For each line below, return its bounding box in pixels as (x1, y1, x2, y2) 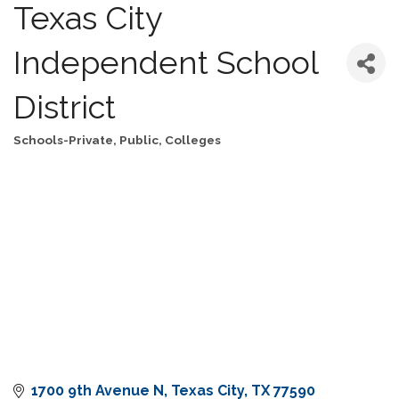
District (13, 88, 116, 126)
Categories (12, 144, 75, 159)
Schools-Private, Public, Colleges (13, 133, 221, 148)
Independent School (13, 44, 318, 82)
